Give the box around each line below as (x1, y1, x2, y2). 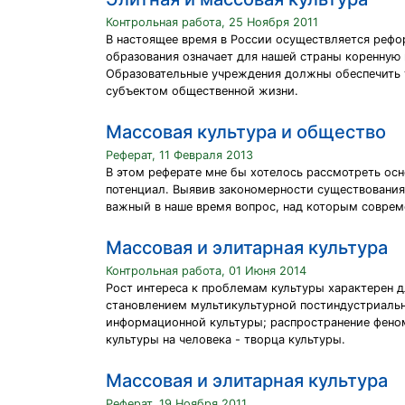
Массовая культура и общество (106, 121, 386, 143)
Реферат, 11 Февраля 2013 (106, 148, 253, 162)
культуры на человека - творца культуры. (106, 333, 345, 346)
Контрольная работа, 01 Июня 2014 (106, 264, 306, 278)
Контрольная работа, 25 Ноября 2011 (106, 15, 318, 29)
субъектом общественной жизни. (106, 84, 298, 98)
